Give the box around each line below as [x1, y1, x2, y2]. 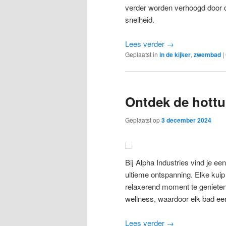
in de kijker [159, 49, 191, 59]
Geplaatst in [125, 49, 158, 59]
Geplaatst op [125, 115, 161, 124]
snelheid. [125, 14, 154, 25]
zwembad [194, 49, 221, 59]
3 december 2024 [161, 115, 211, 125]
